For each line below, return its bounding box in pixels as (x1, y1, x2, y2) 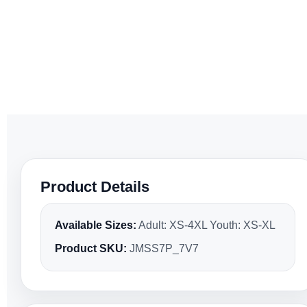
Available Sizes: (55, 219, 136, 231)
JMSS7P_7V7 (127, 243, 199, 254)
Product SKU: (55, 243, 127, 254)
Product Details (40, 178, 149, 195)
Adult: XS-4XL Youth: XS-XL (136, 219, 275, 231)
